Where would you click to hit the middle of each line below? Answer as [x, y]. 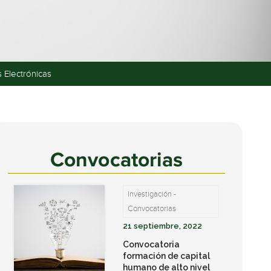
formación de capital [166, 256]
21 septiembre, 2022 [162, 226]
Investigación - [152, 194]
